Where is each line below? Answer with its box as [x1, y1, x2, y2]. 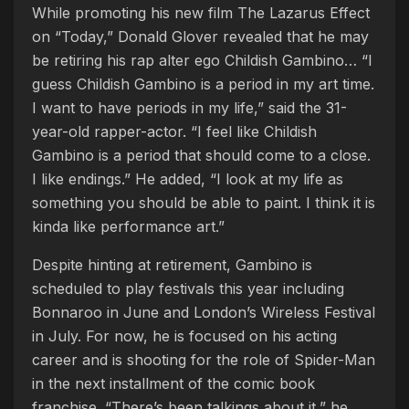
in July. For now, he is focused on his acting [32, 326, 337, 345]
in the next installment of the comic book [32, 373, 315, 393]
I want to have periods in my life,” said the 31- [32, 98, 347, 117]
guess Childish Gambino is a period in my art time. [32, 74, 374, 93]
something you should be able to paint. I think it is [32, 193, 375, 212]
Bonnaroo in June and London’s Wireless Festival [32, 302, 375, 321]
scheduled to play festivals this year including [32, 278, 344, 298]
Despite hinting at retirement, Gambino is [32, 255, 312, 274]
